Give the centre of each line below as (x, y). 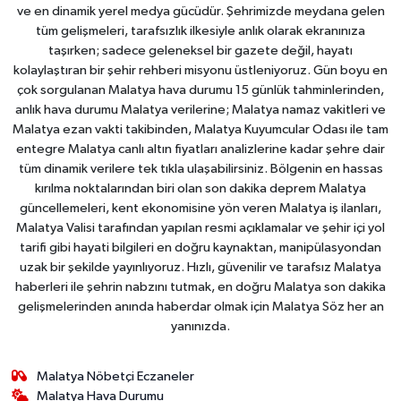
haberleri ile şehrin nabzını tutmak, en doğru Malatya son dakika (200, 287)
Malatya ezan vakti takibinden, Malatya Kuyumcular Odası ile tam (200, 129)
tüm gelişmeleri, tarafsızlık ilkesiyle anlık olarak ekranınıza (200, 31)
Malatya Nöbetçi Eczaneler (116, 376)
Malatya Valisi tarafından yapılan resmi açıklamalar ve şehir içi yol (200, 228)
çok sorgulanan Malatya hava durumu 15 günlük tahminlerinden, (200, 90)
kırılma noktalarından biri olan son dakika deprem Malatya (200, 188)
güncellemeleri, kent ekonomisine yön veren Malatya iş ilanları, (200, 208)
